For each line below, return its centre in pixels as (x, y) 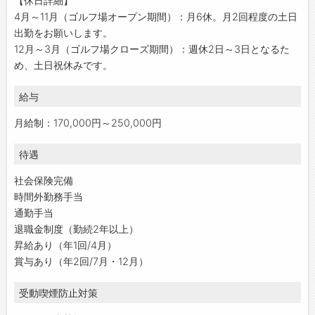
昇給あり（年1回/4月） (65, 245)
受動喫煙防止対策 (59, 292)
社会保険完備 (44, 180)
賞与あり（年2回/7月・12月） (81, 261)
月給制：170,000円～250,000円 (88, 122)
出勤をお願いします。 (63, 32)
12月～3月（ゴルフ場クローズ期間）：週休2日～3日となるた (152, 49)
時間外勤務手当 (49, 196)
